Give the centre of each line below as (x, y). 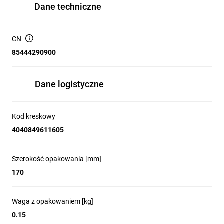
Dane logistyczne (69, 84)
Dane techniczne (68, 7)
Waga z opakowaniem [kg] (53, 201)
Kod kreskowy (34, 116)
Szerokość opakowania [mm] (57, 159)
